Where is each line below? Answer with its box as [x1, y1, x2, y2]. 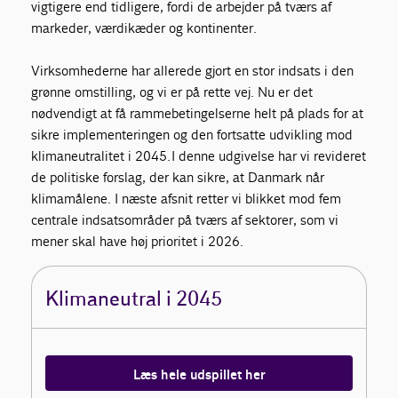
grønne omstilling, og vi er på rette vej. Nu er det [31, 84, 314, 100]
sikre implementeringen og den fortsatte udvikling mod [31, 126, 354, 143]
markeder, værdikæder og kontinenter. [31, 20, 258, 36]
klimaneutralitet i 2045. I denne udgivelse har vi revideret [31, 147, 367, 164]
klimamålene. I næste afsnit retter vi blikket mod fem [31, 190, 342, 207]
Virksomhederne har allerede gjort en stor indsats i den [31, 62, 354, 79]
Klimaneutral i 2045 [45, 287, 223, 312]
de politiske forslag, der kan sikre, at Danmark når [31, 169, 325, 186]
